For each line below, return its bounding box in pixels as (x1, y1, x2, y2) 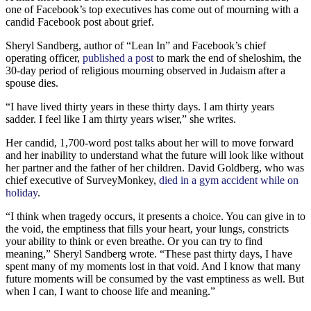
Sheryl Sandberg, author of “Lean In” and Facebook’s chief (6, 39, 266, 51)
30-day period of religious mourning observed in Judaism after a (6, 64, 285, 76)
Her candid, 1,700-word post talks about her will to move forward (6, 136, 294, 149)
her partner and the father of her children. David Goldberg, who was (6, 161, 304, 174)
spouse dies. (6, 76, 58, 89)
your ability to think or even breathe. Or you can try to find (6, 235, 262, 247)
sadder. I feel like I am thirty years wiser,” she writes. (6, 112, 236, 125)
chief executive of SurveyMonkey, (6, 174, 159, 186)
